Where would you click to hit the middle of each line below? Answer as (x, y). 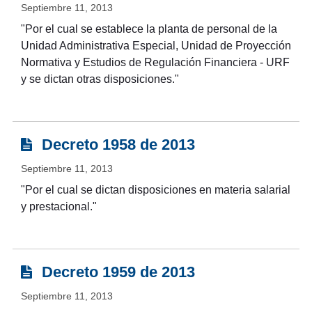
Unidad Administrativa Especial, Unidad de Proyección (156, 46)
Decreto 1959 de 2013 (116, 272)
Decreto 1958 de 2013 (116, 145)
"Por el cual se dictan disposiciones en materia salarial (155, 190)
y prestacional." (58, 207)
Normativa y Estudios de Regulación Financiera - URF (155, 63)
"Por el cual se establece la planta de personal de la (149, 29)
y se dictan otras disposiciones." (100, 79)
